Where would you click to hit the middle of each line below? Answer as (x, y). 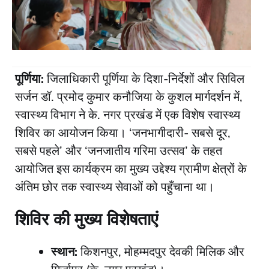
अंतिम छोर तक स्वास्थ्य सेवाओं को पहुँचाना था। (115, 187)
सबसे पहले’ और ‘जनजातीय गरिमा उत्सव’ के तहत (119, 151)
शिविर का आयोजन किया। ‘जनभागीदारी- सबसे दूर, (123, 133)
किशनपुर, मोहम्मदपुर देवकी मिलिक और (161, 252)
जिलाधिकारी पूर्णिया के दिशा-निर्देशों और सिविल (144, 79)
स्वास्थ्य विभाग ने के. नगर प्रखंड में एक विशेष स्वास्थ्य (128, 115)
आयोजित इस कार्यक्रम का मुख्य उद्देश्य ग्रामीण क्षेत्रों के (131, 169)
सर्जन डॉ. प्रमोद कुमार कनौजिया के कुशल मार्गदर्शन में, (129, 97)
